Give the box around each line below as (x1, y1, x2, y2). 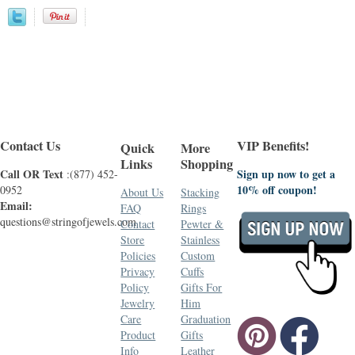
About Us (120, 185, 164, 200)
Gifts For (181, 280, 223, 296)
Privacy (120, 264, 155, 280)
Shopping (181, 154, 234, 174)
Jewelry (120, 296, 155, 311)
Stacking (181, 185, 220, 200)
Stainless (181, 232, 220, 248)
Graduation (181, 311, 231, 327)
